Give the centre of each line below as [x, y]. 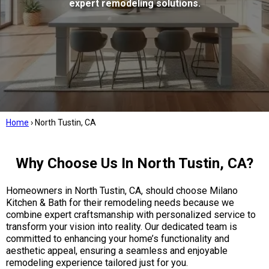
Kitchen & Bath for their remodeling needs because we [120, 203]
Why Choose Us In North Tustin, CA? [134, 163]
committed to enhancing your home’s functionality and [118, 239]
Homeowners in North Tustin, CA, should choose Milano [122, 191]
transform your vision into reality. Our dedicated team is [122, 227]
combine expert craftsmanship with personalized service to [131, 215]
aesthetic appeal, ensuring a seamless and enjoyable [117, 251]
